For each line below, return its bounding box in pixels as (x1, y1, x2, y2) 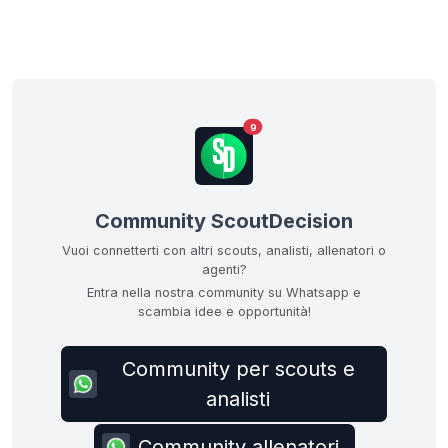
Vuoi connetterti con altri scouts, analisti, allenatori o (62, 243, 386, 259)
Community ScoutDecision (95, 209, 353, 234)
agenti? (201, 262, 247, 278)
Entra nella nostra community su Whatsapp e (87, 285, 361, 301)
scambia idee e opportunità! (137, 304, 311, 320)
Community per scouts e (121, 357, 355, 382)
